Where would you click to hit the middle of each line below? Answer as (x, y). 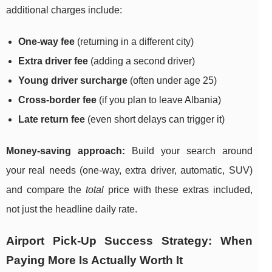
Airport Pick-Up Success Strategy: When (129, 241)
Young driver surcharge (73, 81)
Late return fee (52, 120)
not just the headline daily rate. (72, 209)
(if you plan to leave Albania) (159, 100)
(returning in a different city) (134, 42)
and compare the (46, 190)
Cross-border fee (57, 100)
